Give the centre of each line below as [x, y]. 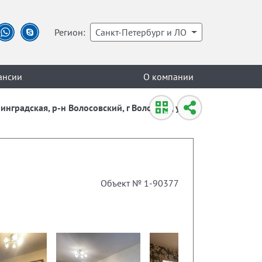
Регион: [70, 32]
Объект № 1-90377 [139, 183]
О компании [168, 76]
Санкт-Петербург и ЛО [141, 32]
